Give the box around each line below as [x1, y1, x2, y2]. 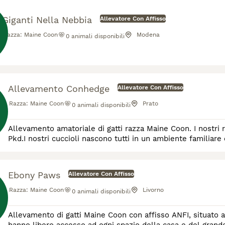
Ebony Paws [8, 170, 60, 180]
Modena [137, 31, 160, 38]
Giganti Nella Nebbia [2, 14, 92, 25]
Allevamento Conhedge [8, 83, 109, 94]
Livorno [143, 186, 164, 193]
